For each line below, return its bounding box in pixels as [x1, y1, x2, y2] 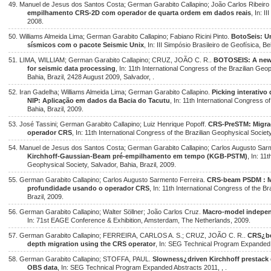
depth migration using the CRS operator [27, 240, 156, 247]
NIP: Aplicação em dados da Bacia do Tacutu [27, 97, 171, 104]
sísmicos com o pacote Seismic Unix [27, 41, 145, 48]
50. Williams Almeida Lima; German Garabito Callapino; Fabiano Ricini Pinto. [8, 33, 231, 40]
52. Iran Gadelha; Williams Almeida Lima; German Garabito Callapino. [8, 88, 212, 96]
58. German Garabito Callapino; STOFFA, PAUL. [8, 255, 152, 263]
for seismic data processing [27, 65, 116, 72]
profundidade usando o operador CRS [27, 184, 150, 192]
